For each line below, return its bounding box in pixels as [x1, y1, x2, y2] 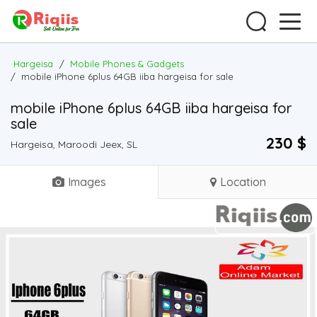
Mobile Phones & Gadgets [70, 58, 184, 69]
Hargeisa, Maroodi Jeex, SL [11, 138, 137, 151]
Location [219, 175, 266, 189]
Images [67, 175, 106, 189]
